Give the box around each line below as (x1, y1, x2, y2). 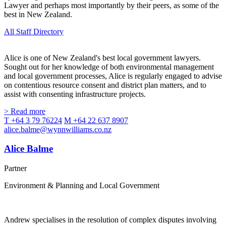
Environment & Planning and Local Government (4, 181, 159, 190)
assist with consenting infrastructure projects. (4, 89, 146, 98)
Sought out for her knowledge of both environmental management (4, 62, 214, 71)
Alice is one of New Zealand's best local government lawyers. (4, 53, 201, 62)
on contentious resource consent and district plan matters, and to (4, 80, 206, 89)
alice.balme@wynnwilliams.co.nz (4, 125, 111, 134)
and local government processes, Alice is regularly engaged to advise (4, 71, 222, 80)
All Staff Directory (4, 27, 64, 36)
